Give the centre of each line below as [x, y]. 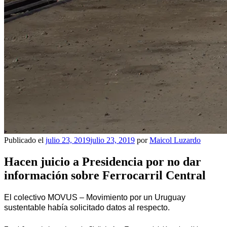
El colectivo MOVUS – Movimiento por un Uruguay [95, 197]
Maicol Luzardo [175, 140]
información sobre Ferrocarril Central [105, 175]
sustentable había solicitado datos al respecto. [87, 207]
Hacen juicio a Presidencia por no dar [103, 161]
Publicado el [24, 140]
